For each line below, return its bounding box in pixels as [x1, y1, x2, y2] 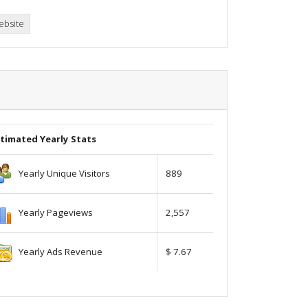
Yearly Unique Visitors [12, 166, 110, 179]
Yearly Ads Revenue [12, 245, 102, 258]
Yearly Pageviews [12, 206, 93, 219]
